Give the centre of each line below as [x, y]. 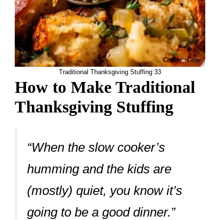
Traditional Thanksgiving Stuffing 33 [110, 72]
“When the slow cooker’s [96, 148]
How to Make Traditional [105, 87]
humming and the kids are [99, 169]
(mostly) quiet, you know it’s [105, 191]
